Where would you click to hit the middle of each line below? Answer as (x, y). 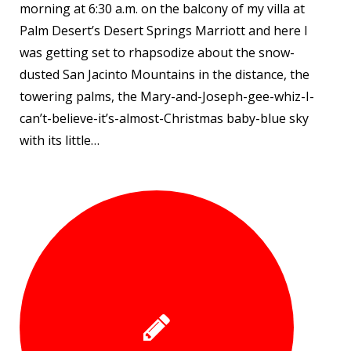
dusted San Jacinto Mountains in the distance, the (165, 74)
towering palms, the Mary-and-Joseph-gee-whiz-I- (167, 96)
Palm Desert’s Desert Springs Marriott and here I (164, 30)
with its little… (60, 140)
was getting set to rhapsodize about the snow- (157, 52)
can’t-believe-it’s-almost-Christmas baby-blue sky (164, 118)
